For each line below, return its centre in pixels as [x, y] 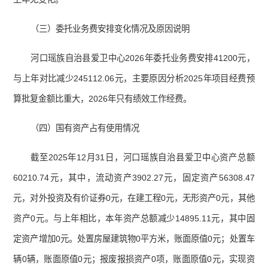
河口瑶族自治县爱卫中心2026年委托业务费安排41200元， [143, 58]
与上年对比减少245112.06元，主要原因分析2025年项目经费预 [134, 79]
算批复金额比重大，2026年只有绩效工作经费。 [103, 99]
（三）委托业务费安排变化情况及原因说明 [110, 29]
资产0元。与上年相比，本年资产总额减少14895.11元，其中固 [134, 219]
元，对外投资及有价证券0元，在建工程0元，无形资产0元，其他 [134, 198]
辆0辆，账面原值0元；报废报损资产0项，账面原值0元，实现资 [134, 259]
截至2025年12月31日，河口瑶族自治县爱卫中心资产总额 [143, 158]
